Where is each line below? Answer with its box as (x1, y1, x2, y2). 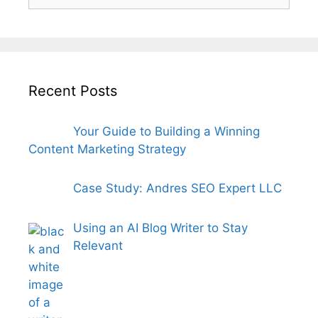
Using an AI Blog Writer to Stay (72, 220, 248, 235)
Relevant (72, 238, 123, 253)
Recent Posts (28, 82, 117, 99)
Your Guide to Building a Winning (72, 124, 260, 138)
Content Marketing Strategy (28, 141, 186, 156)
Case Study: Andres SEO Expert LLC (72, 181, 282, 195)
